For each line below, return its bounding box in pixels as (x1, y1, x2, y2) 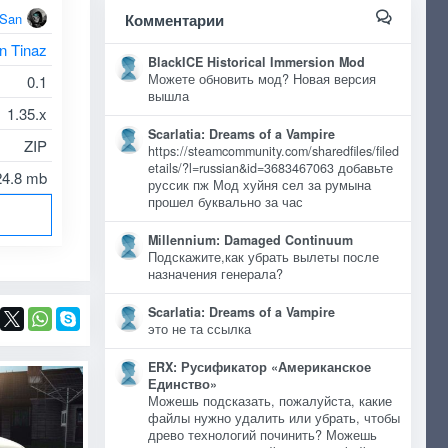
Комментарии (124, 9, 224, 31)
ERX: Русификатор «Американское (147, 358, 371, 376)
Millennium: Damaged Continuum (147, 231, 353, 249)
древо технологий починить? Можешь (147, 426, 377, 444)
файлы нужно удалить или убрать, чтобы (147, 409, 400, 427)
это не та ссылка (147, 320, 251, 338)
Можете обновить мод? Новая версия (147, 70, 376, 88)
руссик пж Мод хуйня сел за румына (147, 176, 371, 194)
